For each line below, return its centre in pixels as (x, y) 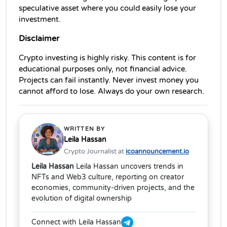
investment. (40, 19)
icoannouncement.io (157, 151)
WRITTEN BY (84, 129)
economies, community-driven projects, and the (113, 187)
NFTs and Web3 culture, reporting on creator (108, 177)
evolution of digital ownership (82, 198)
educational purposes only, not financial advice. (103, 69)
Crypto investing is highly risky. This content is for (107, 58)
